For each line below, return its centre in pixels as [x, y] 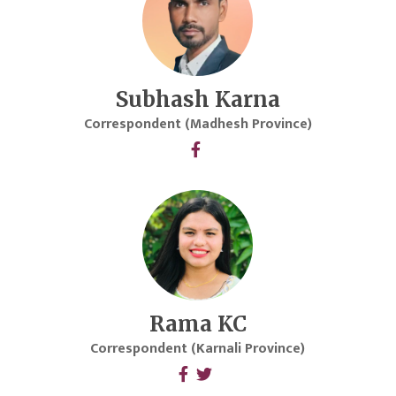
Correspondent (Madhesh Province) [198, 125]
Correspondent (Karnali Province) [198, 349]
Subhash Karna [198, 100]
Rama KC [198, 324]
